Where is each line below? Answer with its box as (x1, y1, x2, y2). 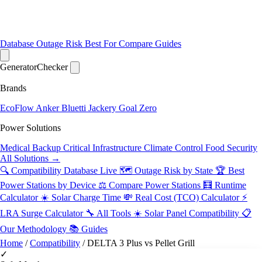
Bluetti (61, 103, 88, 113)
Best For (85, 39, 119, 49)
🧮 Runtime (203, 180, 246, 190)
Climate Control (144, 143, 205, 153)
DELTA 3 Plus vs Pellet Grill (87, 238, 195, 248)
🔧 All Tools (85, 208, 133, 218)
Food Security (205, 143, 257, 153)
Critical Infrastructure (63, 143, 144, 153)
